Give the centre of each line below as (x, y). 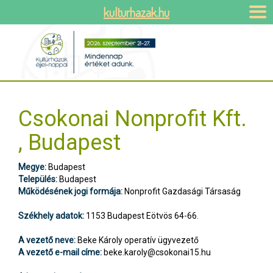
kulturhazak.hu (136, 12)
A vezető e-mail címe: (60, 253)
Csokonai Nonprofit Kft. (133, 119)
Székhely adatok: (51, 216)
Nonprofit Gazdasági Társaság (182, 192)
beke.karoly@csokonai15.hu (157, 253)
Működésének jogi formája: (70, 192)
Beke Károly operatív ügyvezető (137, 240)
